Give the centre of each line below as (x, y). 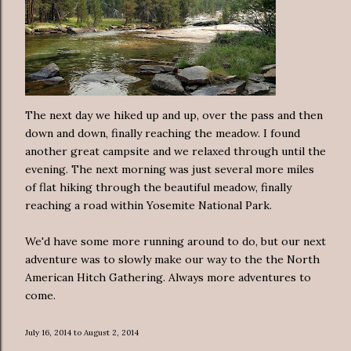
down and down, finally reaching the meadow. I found (163, 133)
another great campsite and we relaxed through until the (175, 151)
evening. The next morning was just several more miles (170, 169)
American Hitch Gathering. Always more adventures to (168, 277)
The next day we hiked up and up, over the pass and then (174, 115)
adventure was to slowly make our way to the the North (172, 259)
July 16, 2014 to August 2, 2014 (82, 332)
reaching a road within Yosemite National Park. (148, 205)
